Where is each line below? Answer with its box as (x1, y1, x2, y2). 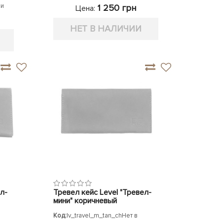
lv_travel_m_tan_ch (67, 211, 122, 220)
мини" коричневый (53, 195, 117, 206)
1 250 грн (95, 2, 137, 14)
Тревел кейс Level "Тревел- (53, 187, 152, 197)
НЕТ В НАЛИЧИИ (70, 23, 142, 35)
